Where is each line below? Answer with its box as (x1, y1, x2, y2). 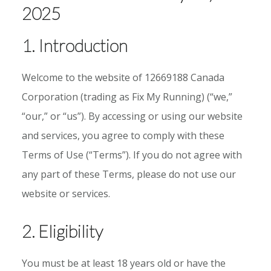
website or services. (21, 186, 110, 200)
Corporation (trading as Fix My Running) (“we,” (21, 90, 232, 103)
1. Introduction (21, 34, 128, 56)
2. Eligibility (21, 220, 103, 241)
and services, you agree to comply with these (21, 128, 224, 142)
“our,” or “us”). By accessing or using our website (21, 109, 243, 123)
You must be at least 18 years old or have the (21, 256, 226, 270)
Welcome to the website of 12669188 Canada (21, 70, 224, 84)
